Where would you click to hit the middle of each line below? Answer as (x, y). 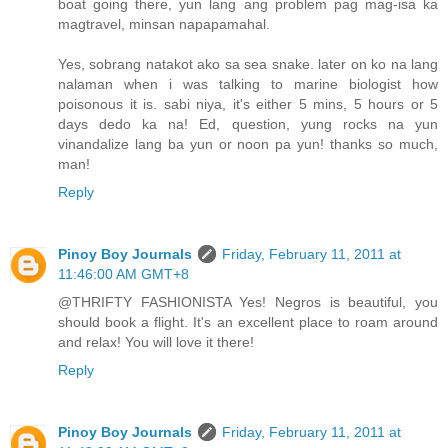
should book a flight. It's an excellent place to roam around (248, 322)
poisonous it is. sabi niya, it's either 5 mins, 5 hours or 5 (248, 104)
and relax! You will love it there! (156, 342)
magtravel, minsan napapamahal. (164, 24)
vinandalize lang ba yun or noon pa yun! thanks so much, (248, 144)
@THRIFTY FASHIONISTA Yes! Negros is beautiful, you (248, 302)
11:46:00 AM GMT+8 (123, 274)
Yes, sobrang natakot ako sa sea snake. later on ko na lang (248, 64)
